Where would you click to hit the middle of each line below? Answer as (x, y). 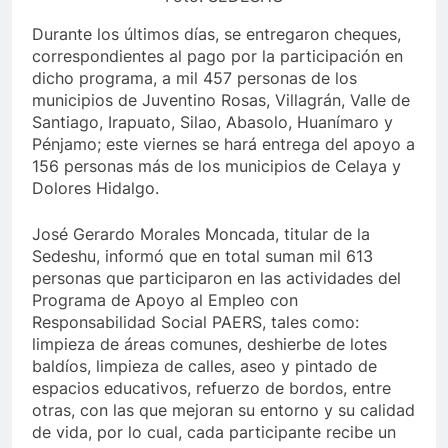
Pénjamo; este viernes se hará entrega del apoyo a (223, 144)
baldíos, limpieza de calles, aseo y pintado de (204, 366)
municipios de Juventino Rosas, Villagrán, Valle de (221, 100)
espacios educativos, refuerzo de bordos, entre (211, 388)
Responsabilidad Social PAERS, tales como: (195, 322)
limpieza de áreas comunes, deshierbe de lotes (209, 344)
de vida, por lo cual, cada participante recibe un (214, 432)
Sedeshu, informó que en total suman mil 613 (202, 256)
